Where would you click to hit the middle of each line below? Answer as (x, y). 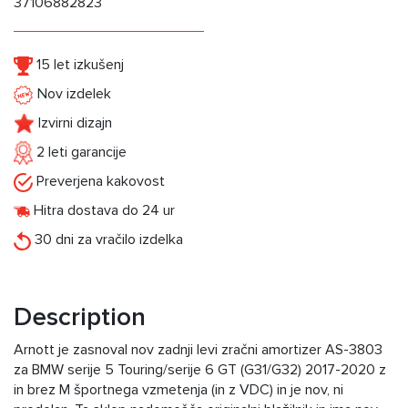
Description (80, 317)
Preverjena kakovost (99, 182)
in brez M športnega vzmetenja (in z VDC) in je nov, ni (178, 390)
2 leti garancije (80, 153)
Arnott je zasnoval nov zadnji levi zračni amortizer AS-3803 (198, 350)
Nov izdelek (72, 94)
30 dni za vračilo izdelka (107, 240)
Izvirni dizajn (73, 123)
